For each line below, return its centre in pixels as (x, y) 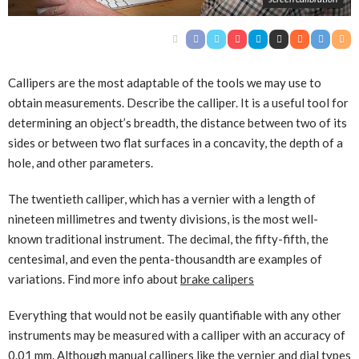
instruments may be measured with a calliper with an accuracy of (177, 335)
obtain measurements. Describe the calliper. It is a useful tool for (178, 103)
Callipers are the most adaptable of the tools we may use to (165, 83)
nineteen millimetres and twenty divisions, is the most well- (163, 219)
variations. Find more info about (94, 279)
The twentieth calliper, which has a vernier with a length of (162, 199)
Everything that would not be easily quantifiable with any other (175, 315)
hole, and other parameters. (81, 163)
